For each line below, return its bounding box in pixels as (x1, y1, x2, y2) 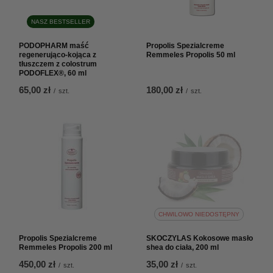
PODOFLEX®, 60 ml (19, 69, 87, 77)
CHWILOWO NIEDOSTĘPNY (158, 210, 239, 218)
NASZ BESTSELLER (30, 18, 90, 25)
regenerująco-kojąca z (19, 51, 96, 59)
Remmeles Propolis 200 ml (19, 243, 112, 252)
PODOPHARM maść (19, 41, 89, 50)
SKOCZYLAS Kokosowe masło (146, 234, 253, 243)
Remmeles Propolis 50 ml (146, 51, 235, 59)
